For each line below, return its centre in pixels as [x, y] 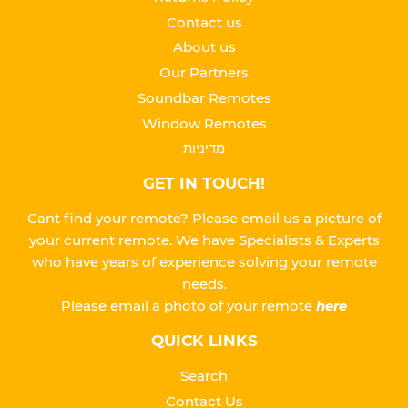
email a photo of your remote [213, 306]
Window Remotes [204, 123]
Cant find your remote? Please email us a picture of [204, 219]
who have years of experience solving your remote [204, 262]
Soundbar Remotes [204, 97]
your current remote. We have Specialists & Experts [204, 240]
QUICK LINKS [204, 341]
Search [204, 376]
